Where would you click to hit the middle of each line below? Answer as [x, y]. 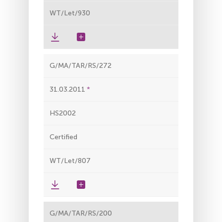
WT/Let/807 [70, 161]
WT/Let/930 [70, 13]
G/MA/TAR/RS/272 [81, 65]
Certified [63, 137]
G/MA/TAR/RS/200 [81, 213]
